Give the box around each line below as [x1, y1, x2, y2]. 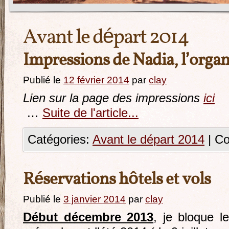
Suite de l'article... [42, 106, 139, 120]
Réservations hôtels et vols [23, 168, 211, 192]
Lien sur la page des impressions [23, 91, 203, 105]
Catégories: [28, 133, 93, 146]
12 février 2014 [63, 75, 129, 85]
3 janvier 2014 [63, 194, 126, 204]
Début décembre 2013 [23, 211, 154, 224]
